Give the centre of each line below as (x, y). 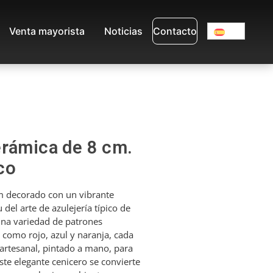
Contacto (175, 31)
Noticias (123, 31)
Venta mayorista (47, 31)
